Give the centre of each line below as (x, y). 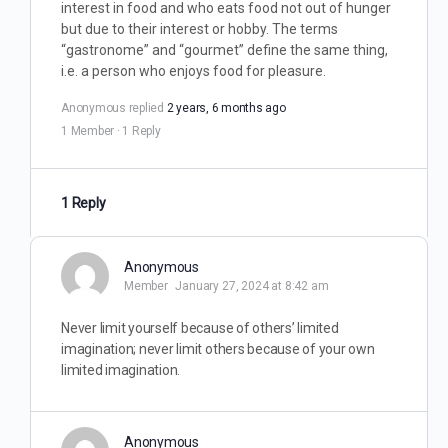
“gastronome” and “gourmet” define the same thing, (224, 50)
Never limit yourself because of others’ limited (200, 328)
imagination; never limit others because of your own (218, 349)
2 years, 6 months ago (226, 108)
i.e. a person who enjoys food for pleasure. (193, 71)
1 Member (88, 131)
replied (147, 108)
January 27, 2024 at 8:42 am (252, 286)
